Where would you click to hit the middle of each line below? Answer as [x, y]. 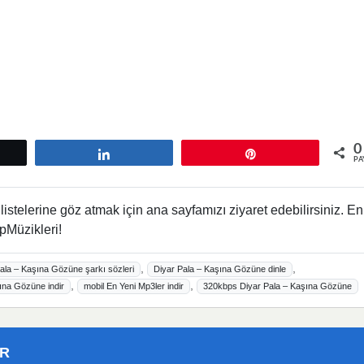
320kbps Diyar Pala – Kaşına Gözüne [277, 286]
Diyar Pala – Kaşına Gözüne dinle [220, 269]
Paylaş [136, 154]
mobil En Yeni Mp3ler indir [134, 286]
